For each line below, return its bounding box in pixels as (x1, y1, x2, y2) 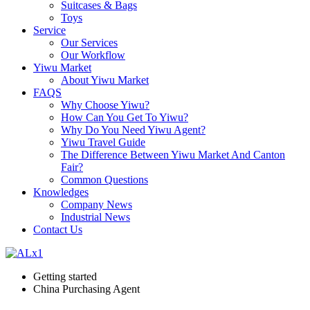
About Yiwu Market (61, 74, 149, 86)
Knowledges (33, 186, 89, 198)
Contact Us (33, 224, 82, 235)
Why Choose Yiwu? (61, 99, 149, 111)
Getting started (33, 271, 97, 282)
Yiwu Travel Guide (61, 136, 145, 148)
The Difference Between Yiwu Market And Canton (61, 149, 285, 161)
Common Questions (61, 174, 148, 185)
